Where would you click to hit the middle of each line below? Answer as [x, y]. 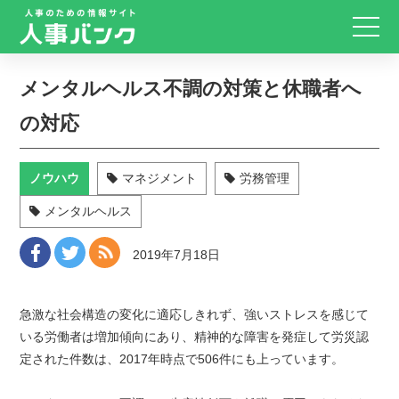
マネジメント [160, 178]
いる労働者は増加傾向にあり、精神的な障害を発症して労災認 [195, 337]
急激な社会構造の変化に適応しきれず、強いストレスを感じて [195, 314]
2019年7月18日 [177, 255]
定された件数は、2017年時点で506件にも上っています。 [182, 359]
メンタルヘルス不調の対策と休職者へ [191, 89]
